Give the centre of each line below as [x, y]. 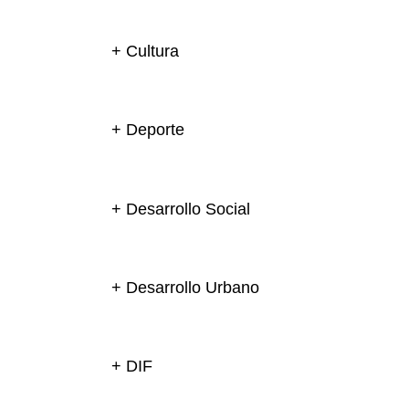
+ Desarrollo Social [181, 209]
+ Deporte [148, 130]
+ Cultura [145, 52]
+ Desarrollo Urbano [185, 287]
